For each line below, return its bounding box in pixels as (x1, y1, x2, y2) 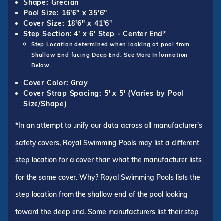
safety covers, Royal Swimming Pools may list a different (15, 138, 199, 147)
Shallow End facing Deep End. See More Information (31, 51, 188, 59)
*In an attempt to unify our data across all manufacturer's (15, 121, 202, 130)
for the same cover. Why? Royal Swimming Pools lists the (15, 173, 200, 182)
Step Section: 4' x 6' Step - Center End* (23, 29, 166, 38)
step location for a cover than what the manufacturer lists (15, 155, 202, 165)
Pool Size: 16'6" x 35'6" (23, 8, 108, 18)
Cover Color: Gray (23, 78, 88, 88)
